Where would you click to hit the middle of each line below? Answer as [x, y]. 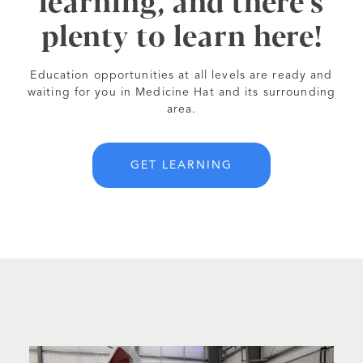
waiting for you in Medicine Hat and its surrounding [181, 93]
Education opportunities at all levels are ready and [181, 76]
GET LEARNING [181, 166]
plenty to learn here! [181, 34]
